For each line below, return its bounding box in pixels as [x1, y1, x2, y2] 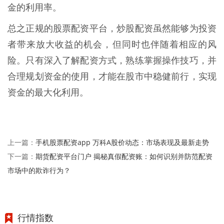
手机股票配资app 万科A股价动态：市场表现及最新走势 [35, 137, 209, 147]
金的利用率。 [7, 2, 61, 13]
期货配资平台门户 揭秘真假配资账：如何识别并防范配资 [35, 151, 212, 161]
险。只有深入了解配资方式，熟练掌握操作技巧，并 [7, 55, 216, 66]
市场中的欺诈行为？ [7, 165, 70, 175]
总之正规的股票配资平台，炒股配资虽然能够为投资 [7, 23, 216, 34]
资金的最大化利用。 [7, 87, 88, 98]
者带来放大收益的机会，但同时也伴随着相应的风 [7, 39, 216, 50]
